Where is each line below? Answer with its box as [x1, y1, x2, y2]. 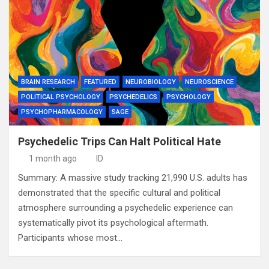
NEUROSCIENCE [185, 78, 234, 86]
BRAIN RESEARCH [21, 78, 75, 86]
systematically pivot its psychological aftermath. [18, 217, 208, 228]
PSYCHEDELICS [109, 93, 157, 101]
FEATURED [84, 78, 116, 86]
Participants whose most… [18, 232, 122, 243]
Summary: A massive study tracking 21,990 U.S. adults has [18, 172, 247, 183]
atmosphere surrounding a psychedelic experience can [18, 202, 233, 213]
